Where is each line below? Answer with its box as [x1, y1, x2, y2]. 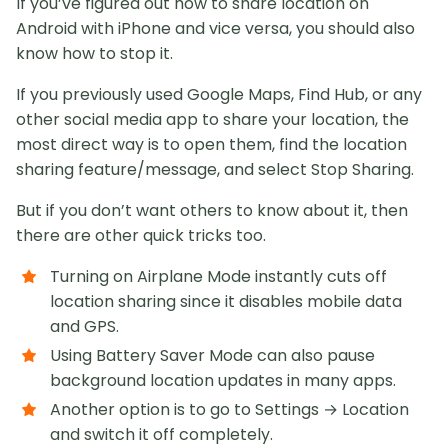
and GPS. [50, 315, 119, 339]
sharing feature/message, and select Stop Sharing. [16, 158, 414, 182]
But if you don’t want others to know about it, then [16, 199, 408, 223]
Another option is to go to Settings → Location [50, 398, 409, 422]
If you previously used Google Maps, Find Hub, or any [16, 83, 422, 107]
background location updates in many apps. [50, 369, 396, 393]
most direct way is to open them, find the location [16, 133, 407, 157]
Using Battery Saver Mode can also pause [50, 344, 375, 368]
